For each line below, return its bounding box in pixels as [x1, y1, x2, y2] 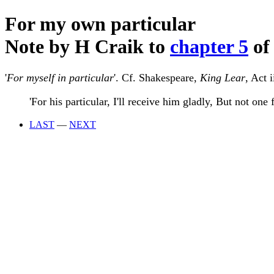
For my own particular [5, 13, 196, 35]
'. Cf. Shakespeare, [114, 71, 200, 84]
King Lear [200, 71, 245, 84]
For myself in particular [7, 71, 114, 84]
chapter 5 [170, 35, 248, 58]
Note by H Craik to [5, 35, 170, 58]
